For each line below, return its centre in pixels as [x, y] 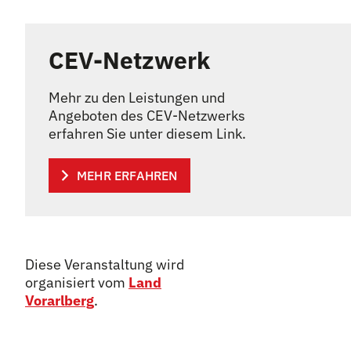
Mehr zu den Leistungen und [137, 98]
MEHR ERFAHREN [127, 175]
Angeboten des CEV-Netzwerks [147, 116]
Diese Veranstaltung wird [105, 264]
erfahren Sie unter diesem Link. [147, 134]
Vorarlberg [60, 300]
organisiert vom [77, 282]
